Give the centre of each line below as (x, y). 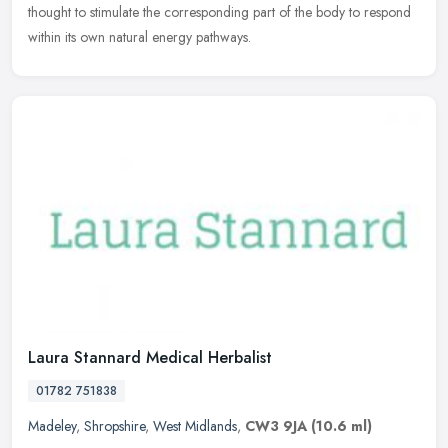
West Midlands (195, 425)
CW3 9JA (276, 425)
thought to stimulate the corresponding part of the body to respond (219, 12)
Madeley (52, 425)
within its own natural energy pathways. (139, 37)
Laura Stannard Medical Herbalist (150, 357)
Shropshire (114, 425)
